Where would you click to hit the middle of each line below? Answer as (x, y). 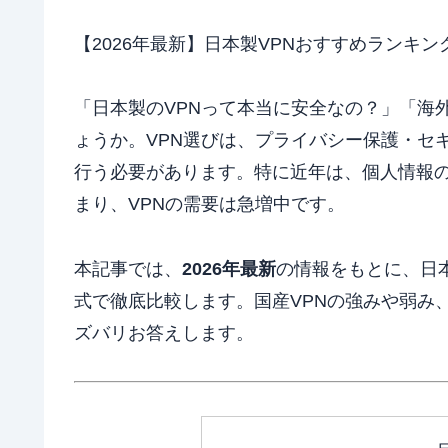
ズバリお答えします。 (164, 332)
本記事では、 (128, 268)
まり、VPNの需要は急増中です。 (209, 204)
